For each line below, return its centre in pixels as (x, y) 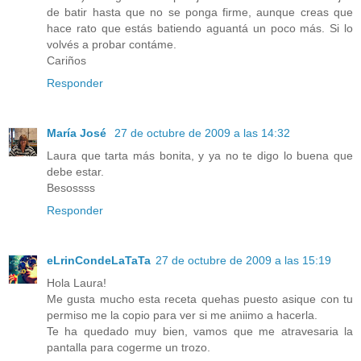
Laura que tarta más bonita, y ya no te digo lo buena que (200, 155)
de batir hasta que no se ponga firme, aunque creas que (200, 12)
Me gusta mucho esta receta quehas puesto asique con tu (200, 299)
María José (78, 133)
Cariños (66, 60)
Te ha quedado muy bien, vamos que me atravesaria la (200, 331)
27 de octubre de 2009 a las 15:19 (243, 260)
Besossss (71, 187)
